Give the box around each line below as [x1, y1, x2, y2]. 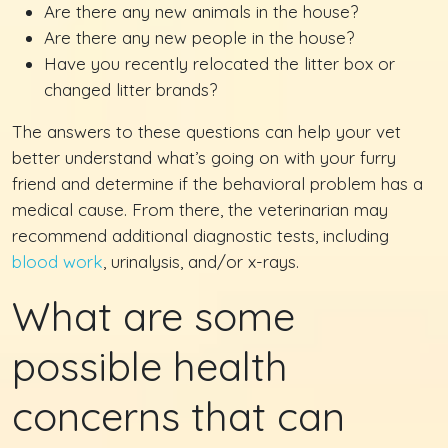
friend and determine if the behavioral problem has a [12, 172, 423, 194]
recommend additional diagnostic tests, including [12, 224, 389, 246]
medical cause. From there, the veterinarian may [12, 198, 388, 220]
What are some [12, 290, 295, 341]
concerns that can [12, 390, 345, 441]
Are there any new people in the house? [44, 26, 354, 48]
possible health [12, 340, 288, 391]
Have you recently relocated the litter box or [44, 52, 395, 74]
